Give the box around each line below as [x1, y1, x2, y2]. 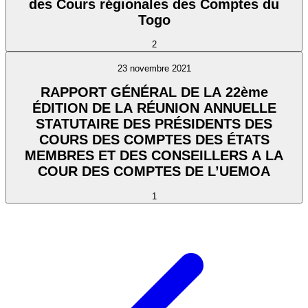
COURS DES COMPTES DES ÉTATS [38, 132, 269, 148]
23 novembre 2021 [117, 63, 191, 74]
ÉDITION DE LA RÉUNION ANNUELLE [32, 100, 137, 116]
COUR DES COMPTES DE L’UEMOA [38, 164, 270, 179]
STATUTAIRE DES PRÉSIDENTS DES [36, 116, 272, 132]
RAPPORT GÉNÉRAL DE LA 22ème [40, 85, 268, 100]
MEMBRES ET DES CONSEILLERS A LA [25, 148, 283, 164]
